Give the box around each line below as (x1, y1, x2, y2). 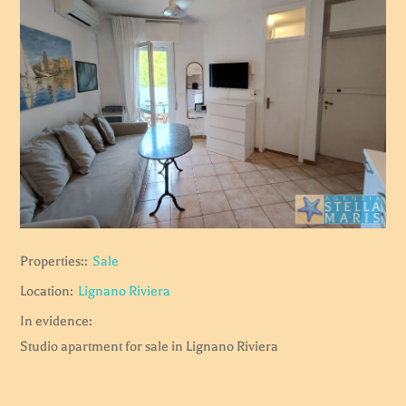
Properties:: (20, 253, 89, 270)
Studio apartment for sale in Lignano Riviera (20, 338, 279, 355)
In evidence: (20, 313, 93, 330)
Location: (20, 283, 74, 300)
